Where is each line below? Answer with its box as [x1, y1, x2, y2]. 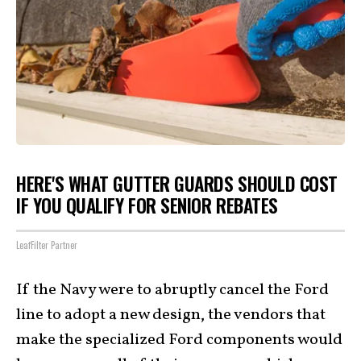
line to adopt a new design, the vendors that [16, 303, 326, 326]
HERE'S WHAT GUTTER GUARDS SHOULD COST [16, 170, 338, 198]
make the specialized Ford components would [16, 328, 342, 351]
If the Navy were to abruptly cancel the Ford [16, 278, 329, 301]
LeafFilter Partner [16, 238, 77, 251]
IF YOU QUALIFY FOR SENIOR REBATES [16, 192, 278, 220]
